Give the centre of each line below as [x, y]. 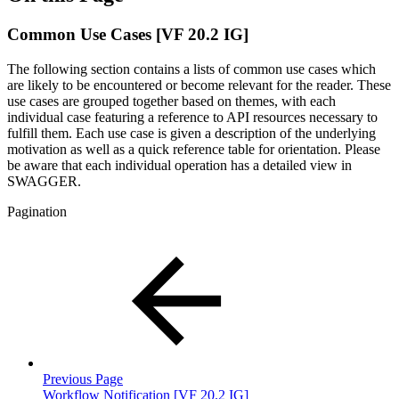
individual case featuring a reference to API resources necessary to [192, 117]
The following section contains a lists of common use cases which [191, 69]
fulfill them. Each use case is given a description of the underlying [191, 133]
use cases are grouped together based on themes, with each [171, 101]
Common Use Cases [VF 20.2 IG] [128, 34]
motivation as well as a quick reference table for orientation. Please [194, 149]
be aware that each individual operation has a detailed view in [179, 165]
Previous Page [83, 379]
